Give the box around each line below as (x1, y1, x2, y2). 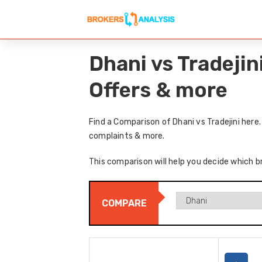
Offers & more (89, 78, 227, 103)
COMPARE (102, 198, 147, 209)
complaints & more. (89, 131, 165, 142)
